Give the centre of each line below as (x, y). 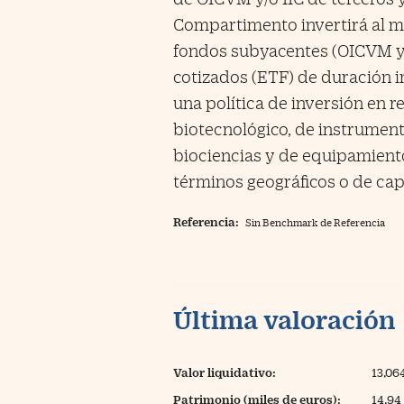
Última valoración (285, 319)
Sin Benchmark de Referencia (315, 222)
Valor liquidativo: (225, 372)
